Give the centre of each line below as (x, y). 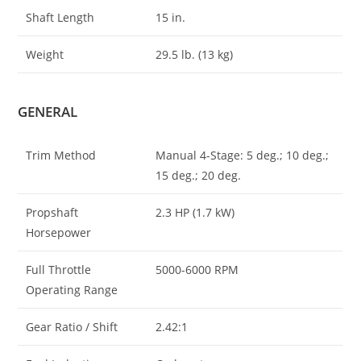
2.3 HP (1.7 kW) (195, 213)
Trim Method (61, 156)
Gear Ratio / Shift (72, 327)
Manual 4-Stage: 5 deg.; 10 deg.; (243, 156)
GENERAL (48, 112)
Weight (45, 54)
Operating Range (72, 290)
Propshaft (52, 213)
